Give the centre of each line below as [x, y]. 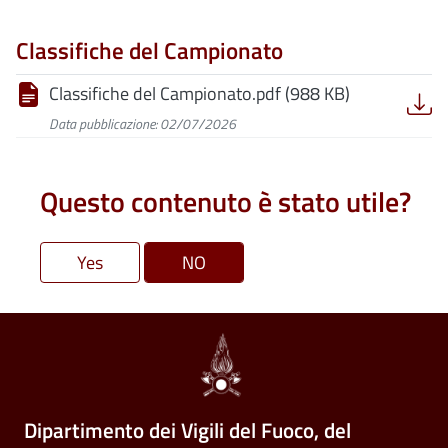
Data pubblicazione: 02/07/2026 [142, 123]
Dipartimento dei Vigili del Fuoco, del [187, 429]
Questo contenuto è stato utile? [225, 201]
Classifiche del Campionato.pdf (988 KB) [199, 93]
